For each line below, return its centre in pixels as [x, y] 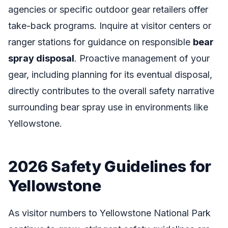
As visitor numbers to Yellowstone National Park [109, 213]
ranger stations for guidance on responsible [101, 42]
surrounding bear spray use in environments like [108, 107]
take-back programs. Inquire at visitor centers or [110, 26]
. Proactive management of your [142, 59]
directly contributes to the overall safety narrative [111, 91]
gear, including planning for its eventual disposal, [110, 75]
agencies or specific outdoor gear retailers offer [108, 10]
